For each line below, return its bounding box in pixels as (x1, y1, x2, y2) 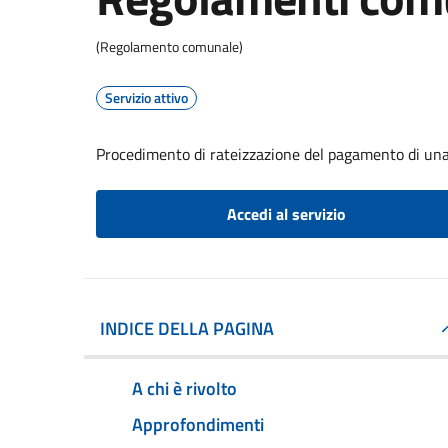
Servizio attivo (105, 87, 188, 108)
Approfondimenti (132, 410, 264, 438)
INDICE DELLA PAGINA (100, 315, 274, 342)
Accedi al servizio (226, 202, 346, 226)
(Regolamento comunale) (96, 36, 243, 57)
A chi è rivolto (132, 374, 237, 402)
